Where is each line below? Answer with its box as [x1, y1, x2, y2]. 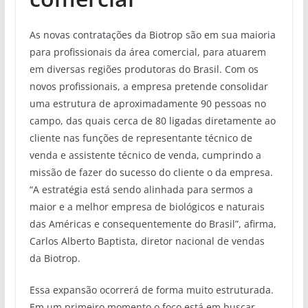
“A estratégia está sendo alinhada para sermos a [29, 182, 253, 196]
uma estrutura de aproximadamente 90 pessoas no [29, 96, 266, 110]
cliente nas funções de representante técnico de [29, 131, 252, 144]
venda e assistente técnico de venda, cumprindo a [29, 148, 261, 162]
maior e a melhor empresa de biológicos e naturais [29, 199, 265, 213]
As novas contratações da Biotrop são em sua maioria [29, 27, 276, 41]
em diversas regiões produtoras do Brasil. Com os [29, 62, 258, 76]
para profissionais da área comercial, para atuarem [29, 45, 266, 58]
